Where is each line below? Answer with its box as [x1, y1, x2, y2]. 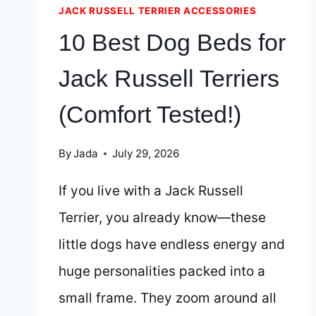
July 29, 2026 [112, 147, 180, 161]
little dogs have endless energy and [59, 236, 285, 253]
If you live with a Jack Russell [59, 183, 243, 200]
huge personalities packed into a [59, 263, 265, 280]
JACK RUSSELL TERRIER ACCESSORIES [59, 5, 257, 17]
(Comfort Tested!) [59, 100, 241, 128]
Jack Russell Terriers [59, 64, 279, 92]
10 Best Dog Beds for [59, 28, 286, 56]
